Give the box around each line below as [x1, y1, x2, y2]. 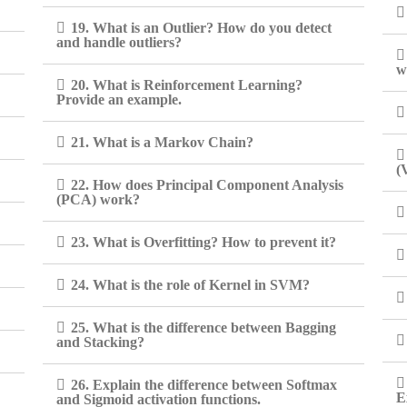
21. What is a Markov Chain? [71, 134, 254, 150]
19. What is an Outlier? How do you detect [71, 20, 333, 35]
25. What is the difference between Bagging [71, 320, 337, 335]
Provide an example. [56, 92, 183, 107]
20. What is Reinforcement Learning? [71, 77, 303, 93]
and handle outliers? [56, 35, 183, 50]
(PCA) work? [56, 192, 141, 207]
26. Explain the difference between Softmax [71, 377, 338, 392]
